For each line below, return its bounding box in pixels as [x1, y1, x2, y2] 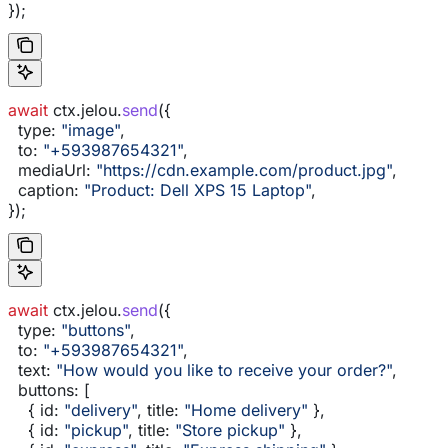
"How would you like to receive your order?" [51, 360, 392, 381]
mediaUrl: [8, 160, 91, 181]
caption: [8, 180, 79, 201]
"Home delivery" [179, 400, 308, 421]
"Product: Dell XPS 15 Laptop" [79, 180, 311, 201]
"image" [56, 120, 120, 141]
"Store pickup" [170, 420, 285, 441]
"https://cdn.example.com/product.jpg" [91, 160, 392, 181]
